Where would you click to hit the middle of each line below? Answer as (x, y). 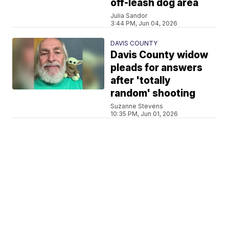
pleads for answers (157, 67)
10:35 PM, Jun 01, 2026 (144, 113)
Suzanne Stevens (137, 106)
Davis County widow (159, 55)
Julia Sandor (129, 15)
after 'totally (141, 80)
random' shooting (153, 93)
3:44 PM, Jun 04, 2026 (144, 23)
